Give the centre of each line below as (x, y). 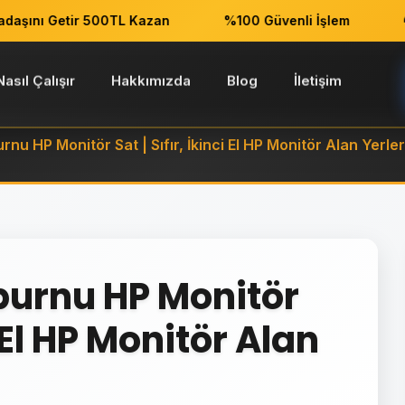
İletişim (318, 81)
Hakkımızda (151, 81)
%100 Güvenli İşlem (259, 20)
